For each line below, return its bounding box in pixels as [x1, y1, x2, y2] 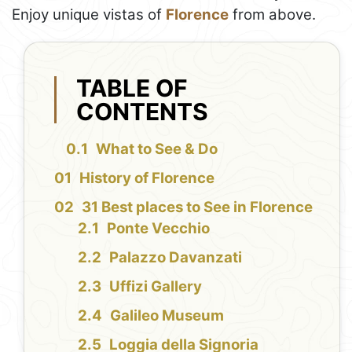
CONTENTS [76, 97, 209, 126]
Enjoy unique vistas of [12, 5, 166, 24]
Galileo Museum [110, 306, 225, 324]
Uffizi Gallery [109, 277, 203, 295]
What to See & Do [96, 139, 218, 158]
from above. [229, 5, 316, 24]
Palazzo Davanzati [109, 247, 243, 266]
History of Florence [79, 168, 215, 187]
